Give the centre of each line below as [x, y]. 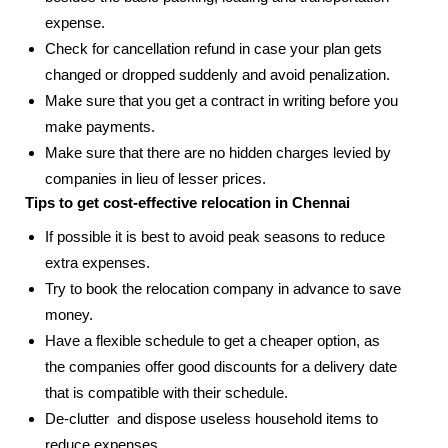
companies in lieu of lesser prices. [155, 179]
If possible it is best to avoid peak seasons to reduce [215, 237]
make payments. [100, 127]
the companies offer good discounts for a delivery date [221, 367]
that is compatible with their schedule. [166, 393]
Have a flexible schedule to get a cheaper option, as [212, 341]
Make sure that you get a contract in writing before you [221, 101]
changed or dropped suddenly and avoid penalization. [217, 75]
